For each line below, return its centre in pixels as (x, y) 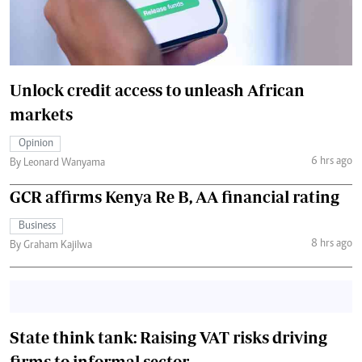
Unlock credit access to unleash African (157, 90)
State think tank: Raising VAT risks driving (168, 337)
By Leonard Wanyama (57, 163)
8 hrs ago (331, 244)
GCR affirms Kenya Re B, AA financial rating (175, 196)
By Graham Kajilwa (51, 245)
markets (41, 114)
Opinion (36, 143)
